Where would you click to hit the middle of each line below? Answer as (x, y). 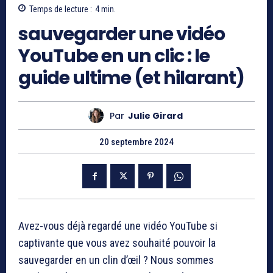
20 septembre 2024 (136, 142)
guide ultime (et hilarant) (131, 78)
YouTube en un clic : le (114, 56)
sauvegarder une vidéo (122, 34)
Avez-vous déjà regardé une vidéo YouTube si (118, 226)
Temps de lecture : (61, 9)
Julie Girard (155, 115)
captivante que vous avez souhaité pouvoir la (117, 243)
